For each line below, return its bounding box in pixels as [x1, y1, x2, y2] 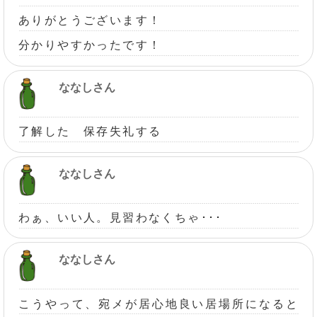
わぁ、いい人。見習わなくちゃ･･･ [18, 211, 223, 224]
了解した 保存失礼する [18, 125, 162, 138]
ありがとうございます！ [18, 14, 162, 27]
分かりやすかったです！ [18, 39, 162, 52]
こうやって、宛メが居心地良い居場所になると [18, 297, 299, 310]
